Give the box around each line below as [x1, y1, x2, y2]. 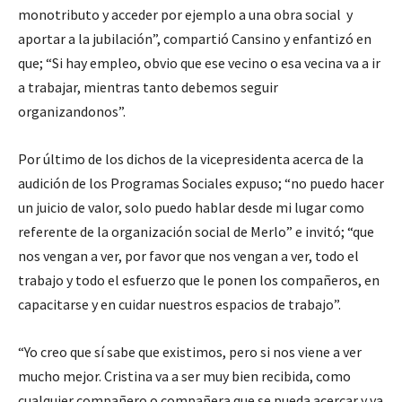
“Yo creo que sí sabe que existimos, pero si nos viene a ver [18, 343, 362, 361]
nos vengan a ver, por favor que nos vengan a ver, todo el [18, 247, 359, 265]
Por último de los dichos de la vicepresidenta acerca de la [18, 150, 363, 168]
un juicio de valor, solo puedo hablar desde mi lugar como [18, 198, 364, 216]
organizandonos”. [18, 102, 126, 120]
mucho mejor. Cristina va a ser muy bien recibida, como [18, 367, 351, 385]
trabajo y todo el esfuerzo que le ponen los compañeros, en [18, 271, 380, 289]
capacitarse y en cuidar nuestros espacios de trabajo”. [18, 295, 341, 313]
